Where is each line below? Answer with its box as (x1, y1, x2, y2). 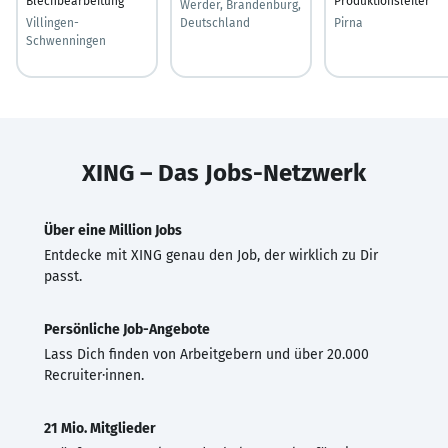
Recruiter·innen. (44, 366, 144, 384)
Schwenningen (26, 33, 106, 48)
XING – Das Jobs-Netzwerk (82, 158, 366, 187)
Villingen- (26, 15, 79, 30)
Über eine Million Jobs (44, 221, 182, 239)
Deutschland (180, 15, 250, 30)
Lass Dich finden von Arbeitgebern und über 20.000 (44, 345, 369, 363)
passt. (44, 267, 82, 285)
